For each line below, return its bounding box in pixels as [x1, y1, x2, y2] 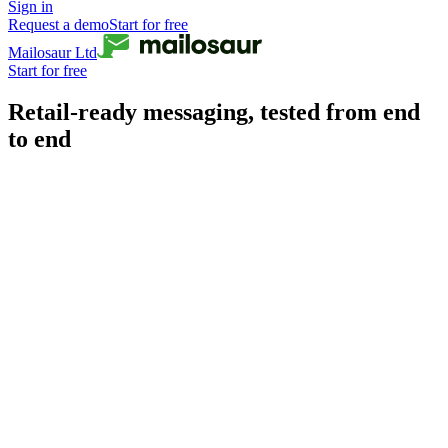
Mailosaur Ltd [8, 43, 97, 61]
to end [8, 126, 71, 153]
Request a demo [8, 15, 109, 33]
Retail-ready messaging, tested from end [8, 99, 420, 126]
